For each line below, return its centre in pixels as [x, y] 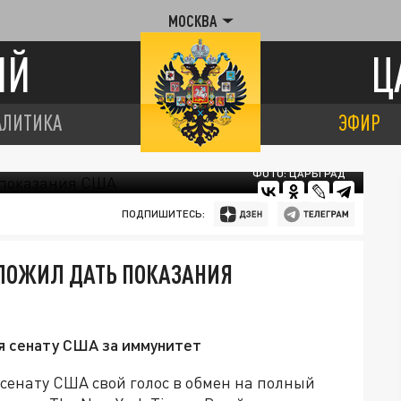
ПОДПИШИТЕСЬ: [163, 213]
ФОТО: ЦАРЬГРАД [299, 173]
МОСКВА [192, 21]
